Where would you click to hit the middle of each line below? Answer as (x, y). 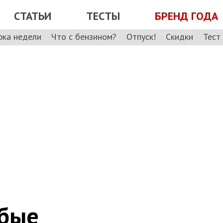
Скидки (179, 36)
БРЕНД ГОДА (186, 16)
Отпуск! (141, 36)
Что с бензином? (84, 36)
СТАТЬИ (33, 16)
